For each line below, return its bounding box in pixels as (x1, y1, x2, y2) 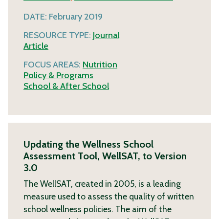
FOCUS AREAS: (23, 59, 83, 70)
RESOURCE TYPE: (23, 29, 93, 41)
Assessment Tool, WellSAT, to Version (23, 150, 187, 162)
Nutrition (83, 59, 117, 70)
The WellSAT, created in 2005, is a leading (23, 178, 181, 189)
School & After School (23, 80, 109, 91)
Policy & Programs (23, 69, 93, 81)
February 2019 (49, 11, 103, 22)
